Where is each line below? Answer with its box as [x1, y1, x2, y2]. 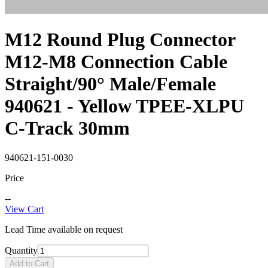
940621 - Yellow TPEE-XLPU [5, 95, 244, 117]
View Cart [5, 203, 44, 214]
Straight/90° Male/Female [5, 73, 216, 95]
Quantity [5, 245, 38, 255]
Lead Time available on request [5, 224, 123, 234]
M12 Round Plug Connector [5, 29, 235, 51]
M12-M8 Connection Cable [5, 51, 227, 73]
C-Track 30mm [5, 117, 130, 139]
